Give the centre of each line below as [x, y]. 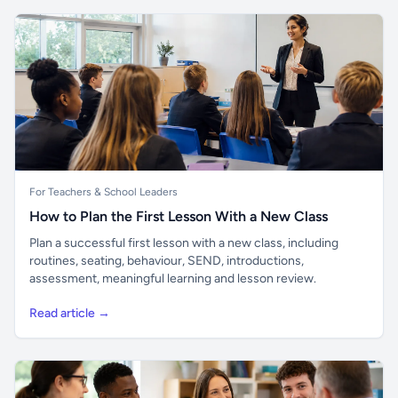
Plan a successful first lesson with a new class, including [184, 243]
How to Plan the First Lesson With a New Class [179, 216]
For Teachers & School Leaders [103, 192]
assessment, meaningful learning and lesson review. [173, 279]
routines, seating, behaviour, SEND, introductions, [167, 261]
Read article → [70, 313]
